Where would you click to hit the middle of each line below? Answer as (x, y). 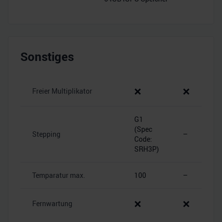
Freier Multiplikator (62, 91)
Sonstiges (47, 56)
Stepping (46, 134)
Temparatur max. (59, 175)
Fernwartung (52, 203)
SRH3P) (147, 149)
